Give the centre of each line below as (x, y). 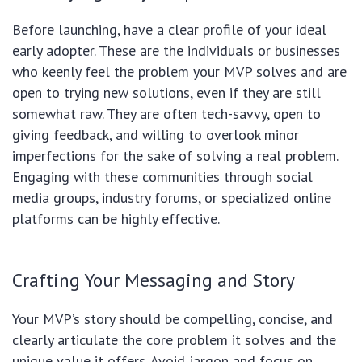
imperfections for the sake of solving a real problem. (175, 156)
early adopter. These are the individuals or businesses (176, 51)
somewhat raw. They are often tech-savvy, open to (166, 114)
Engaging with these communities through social (162, 177)
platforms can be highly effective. (116, 219)
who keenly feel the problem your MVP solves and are (179, 72)
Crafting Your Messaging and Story (154, 280)
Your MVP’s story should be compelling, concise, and (173, 319)
